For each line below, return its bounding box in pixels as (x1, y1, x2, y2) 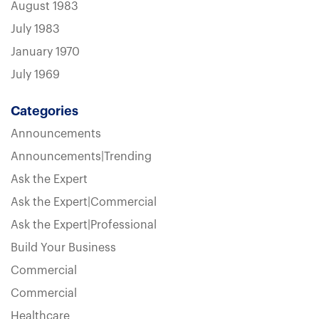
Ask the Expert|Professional (11, 219, 157, 231)
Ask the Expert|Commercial (11, 197, 157, 208)
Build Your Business (11, 242, 116, 253)
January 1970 (11, 46, 80, 58)
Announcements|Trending (11, 151, 152, 162)
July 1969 (11, 69, 60, 80)
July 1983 (11, 23, 60, 35)
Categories (11, 105, 78, 117)
